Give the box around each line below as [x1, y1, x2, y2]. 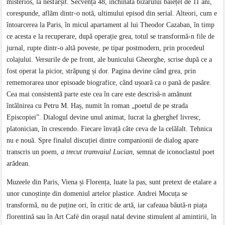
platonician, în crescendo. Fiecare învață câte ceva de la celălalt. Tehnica [7, 125, 212, 133]
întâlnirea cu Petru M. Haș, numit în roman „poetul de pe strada [7, 101, 188, 109]
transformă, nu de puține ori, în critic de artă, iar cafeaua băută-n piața [7, 201, 207, 209]
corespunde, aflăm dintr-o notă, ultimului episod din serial [7, 9, 173, 17]
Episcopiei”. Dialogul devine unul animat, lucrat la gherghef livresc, [7, 113, 201, 121]
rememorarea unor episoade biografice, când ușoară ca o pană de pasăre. [7, 78, 212, 86]
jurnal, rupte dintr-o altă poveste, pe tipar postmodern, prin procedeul [7, 44, 205, 52]
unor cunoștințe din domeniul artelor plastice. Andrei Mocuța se [7, 189, 188, 197]
